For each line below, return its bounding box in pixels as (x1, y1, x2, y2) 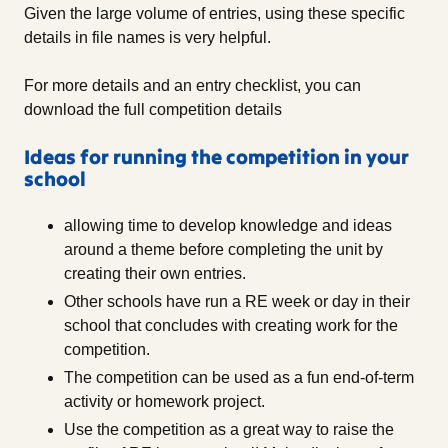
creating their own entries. (64, 265, 246, 283)
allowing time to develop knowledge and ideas (64, 217, 392, 235)
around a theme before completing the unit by (64, 241, 383, 259)
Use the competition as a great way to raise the (64, 421, 394, 439)
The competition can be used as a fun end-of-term (64, 369, 414, 387)
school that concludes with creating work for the (64, 317, 398, 335)
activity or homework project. (64, 393, 265, 411)
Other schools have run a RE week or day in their (64, 293, 410, 311)
